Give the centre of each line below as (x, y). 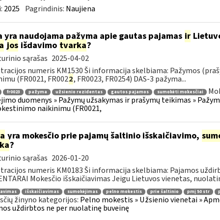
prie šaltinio (164, 192)
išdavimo (39, 45)
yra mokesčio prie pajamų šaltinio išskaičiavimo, (103, 136)
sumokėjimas (82, 192)
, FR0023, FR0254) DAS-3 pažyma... (130, 79)
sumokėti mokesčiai (180, 92)
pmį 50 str (198, 192)
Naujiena (80, 9)
